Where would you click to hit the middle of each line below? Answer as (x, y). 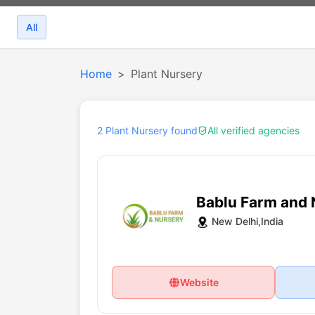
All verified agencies (253, 130)
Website (200, 282)
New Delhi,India (247, 221)
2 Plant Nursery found (147, 130)
